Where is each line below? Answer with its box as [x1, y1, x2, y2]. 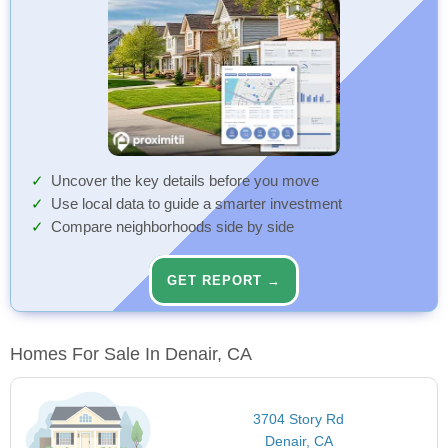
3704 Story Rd [253, 411, 345, 428]
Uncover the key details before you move [51, 173, 319, 190]
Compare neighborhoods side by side [51, 219, 294, 236]
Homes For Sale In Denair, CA [10, 344, 252, 365]
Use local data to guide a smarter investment [51, 196, 342, 213]
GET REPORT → [167, 273, 281, 289]
